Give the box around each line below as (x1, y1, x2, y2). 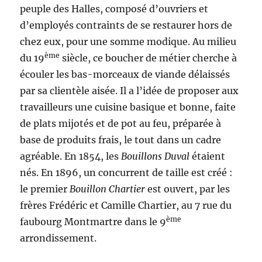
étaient (192, 150, 226, 162)
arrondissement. (20, 232, 97, 244)
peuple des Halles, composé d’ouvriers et (20, 2, 209, 15)
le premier (20, 182, 70, 195)
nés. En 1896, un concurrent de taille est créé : (20, 166, 233, 178)
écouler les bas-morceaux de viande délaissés (20, 68, 230, 80)
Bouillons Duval (121, 150, 192, 162)
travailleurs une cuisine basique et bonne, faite (20, 101, 236, 113)
